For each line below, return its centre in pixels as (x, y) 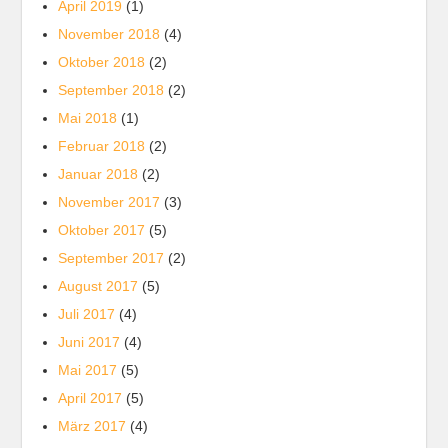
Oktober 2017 (102, 230)
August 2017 (98, 286)
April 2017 (90, 398)
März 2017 (92, 426)
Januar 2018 (98, 174)
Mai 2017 (88, 370)
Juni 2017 (89, 342)
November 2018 (109, 34)
